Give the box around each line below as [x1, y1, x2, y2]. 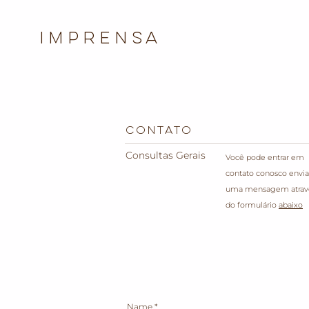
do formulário [226, 200, 279, 210]
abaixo [279, 200, 303, 210]
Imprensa [39, 31, 162, 48]
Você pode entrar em [226, 152, 304, 162]
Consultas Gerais [126, 149, 206, 161]
